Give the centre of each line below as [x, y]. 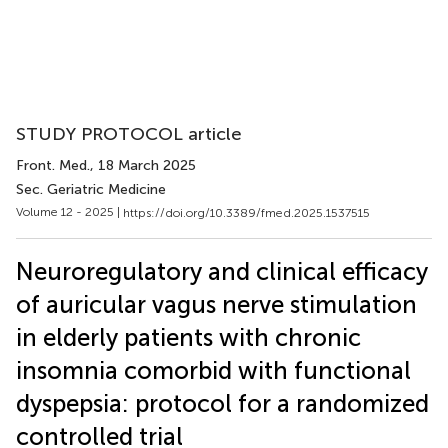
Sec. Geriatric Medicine [91, 189]
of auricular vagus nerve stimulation [216, 304]
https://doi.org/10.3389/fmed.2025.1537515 [246, 212]
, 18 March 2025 [143, 165]
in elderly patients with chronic [188, 337]
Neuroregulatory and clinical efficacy [222, 271]
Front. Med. [53, 165]
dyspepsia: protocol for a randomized [222, 403]
